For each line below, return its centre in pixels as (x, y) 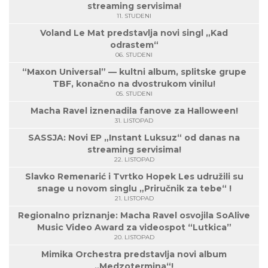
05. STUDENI (134, 94)
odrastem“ (134, 45)
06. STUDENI (134, 55)
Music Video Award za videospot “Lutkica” (134, 228)
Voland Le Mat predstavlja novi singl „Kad (134, 33)
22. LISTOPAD (134, 160)
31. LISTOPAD (134, 121)
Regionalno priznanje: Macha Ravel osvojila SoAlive (134, 216)
